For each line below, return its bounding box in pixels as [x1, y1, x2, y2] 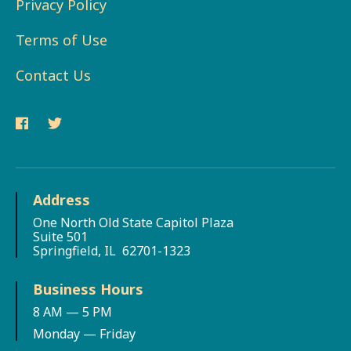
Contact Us [16, 66, 91, 85]
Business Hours [33, 280, 143, 299]
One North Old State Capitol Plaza [33, 214, 233, 232]
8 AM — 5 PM [33, 303, 112, 321]
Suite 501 [33, 228, 88, 246]
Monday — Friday [33, 325, 136, 343]
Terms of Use [16, 31, 107, 50]
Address [33, 190, 90, 210]
